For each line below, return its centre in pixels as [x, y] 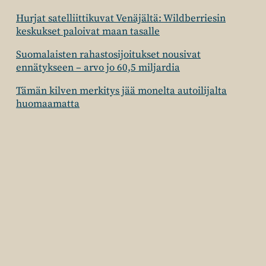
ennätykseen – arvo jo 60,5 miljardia [98, 68]
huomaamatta [48, 104]
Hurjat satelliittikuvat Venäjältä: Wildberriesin [121, 18]
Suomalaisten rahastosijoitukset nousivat [108, 55]
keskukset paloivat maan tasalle [88, 31]
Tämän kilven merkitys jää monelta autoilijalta [121, 91]
